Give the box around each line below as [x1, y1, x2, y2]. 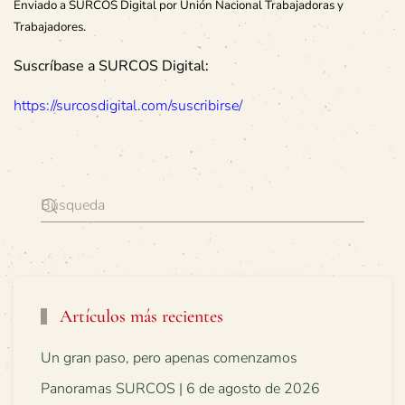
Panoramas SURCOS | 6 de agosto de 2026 [41, 379, 320, 399]
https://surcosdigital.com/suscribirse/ [14, 96, 242, 116]
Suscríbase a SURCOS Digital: [14, 56, 209, 76]
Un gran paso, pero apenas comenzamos [41, 348, 297, 368]
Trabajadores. [14, 19, 86, 35]
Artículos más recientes [55, 306, 223, 327]
